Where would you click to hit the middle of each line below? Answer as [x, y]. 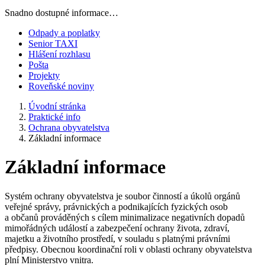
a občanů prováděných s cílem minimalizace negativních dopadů [125, 217]
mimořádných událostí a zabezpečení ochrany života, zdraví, [117, 228]
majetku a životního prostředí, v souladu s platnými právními [117, 238]
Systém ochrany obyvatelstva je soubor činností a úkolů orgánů [122, 196]
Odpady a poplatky [64, 33]
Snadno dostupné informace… [62, 13]
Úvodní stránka [57, 106]
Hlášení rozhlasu [59, 54]
